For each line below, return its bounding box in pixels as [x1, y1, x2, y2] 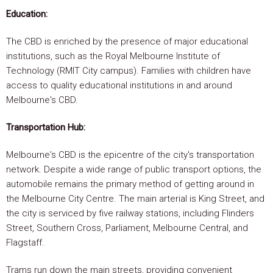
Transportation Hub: [6, 122, 85, 133]
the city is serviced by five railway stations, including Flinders [6, 208, 254, 219]
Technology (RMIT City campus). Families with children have [6, 65, 251, 76]
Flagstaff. [6, 237, 44, 249]
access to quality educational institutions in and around [6, 79, 232, 91]
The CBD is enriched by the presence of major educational [6, 35, 248, 47]
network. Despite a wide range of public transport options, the [6, 164, 261, 175]
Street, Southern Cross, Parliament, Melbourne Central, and [6, 222, 248, 234]
